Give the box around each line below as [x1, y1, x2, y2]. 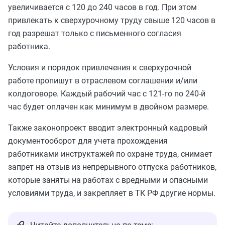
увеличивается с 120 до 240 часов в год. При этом [8, 3, 197, 12]
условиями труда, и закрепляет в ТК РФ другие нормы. [8, 188, 215, 198]
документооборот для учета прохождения [8, 136, 168, 146]
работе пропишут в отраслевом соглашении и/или [8, 76, 197, 85]
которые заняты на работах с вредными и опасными [8, 175, 208, 185]
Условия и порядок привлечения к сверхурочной [8, 63, 191, 72]
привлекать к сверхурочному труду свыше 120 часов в [8, 16, 215, 25]
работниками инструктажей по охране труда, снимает [8, 149, 212, 159]
